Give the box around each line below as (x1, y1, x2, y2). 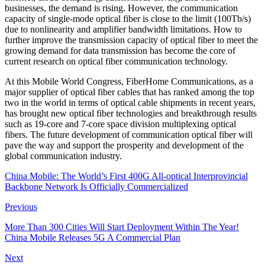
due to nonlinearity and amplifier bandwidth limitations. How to (5, 24, 242, 34)
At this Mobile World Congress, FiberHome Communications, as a (5, 76, 253, 86)
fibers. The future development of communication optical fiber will (5, 129, 253, 140)
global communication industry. (5, 150, 122, 161)
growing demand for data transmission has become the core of (5, 45, 235, 56)
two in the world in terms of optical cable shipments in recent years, (5, 97, 256, 108)
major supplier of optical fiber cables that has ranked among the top (5, 86, 254, 97)
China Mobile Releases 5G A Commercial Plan (5, 232, 180, 243)
